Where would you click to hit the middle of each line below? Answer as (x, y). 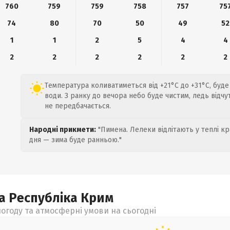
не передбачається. (78, 106)
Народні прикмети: (63, 130)
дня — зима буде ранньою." (75, 140)
